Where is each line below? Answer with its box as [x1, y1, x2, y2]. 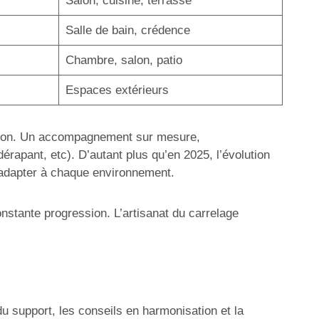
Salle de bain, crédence [65, 23, 190, 37]
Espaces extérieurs [65, 83, 169, 97]
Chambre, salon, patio [65, 53, 182, 67]
